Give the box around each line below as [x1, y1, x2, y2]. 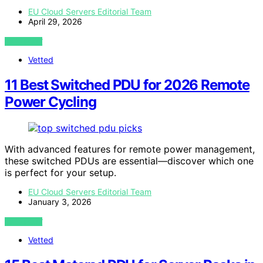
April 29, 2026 [28, 16, 82, 27]
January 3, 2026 [28, 196, 92, 207]
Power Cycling [5, 93, 96, 111]
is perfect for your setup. [5, 166, 116, 178]
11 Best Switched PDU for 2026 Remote [5, 76, 249, 94]
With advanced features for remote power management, [5, 143, 255, 155]
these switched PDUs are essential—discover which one [5, 154, 254, 167]
